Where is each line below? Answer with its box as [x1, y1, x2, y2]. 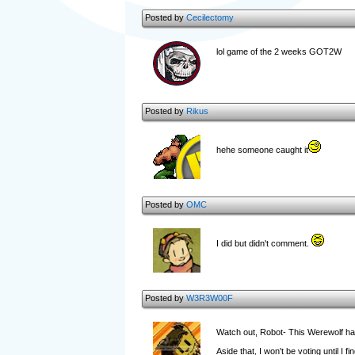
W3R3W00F [185, 293, 233, 303]
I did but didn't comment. [216, 239, 311, 248]
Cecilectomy [185, 13, 234, 22]
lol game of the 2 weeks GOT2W [216, 47, 342, 56]
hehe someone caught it [216, 145, 308, 155]
